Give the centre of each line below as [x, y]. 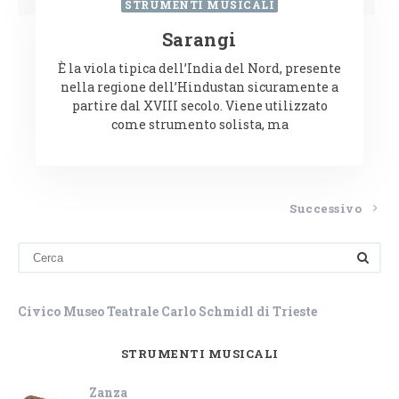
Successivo [327, 208]
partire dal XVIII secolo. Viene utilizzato [199, 105]
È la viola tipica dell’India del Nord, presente [199, 68]
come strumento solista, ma [199, 124]
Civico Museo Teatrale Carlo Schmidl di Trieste [167, 311]
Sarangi [199, 39]
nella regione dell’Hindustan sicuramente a [199, 86]
